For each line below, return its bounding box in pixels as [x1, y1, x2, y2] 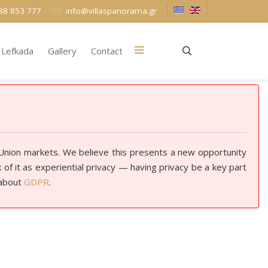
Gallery [47, 45, 77, 57]
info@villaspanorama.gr [66, 5, 157, 16]
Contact [90, 45, 123, 57]
